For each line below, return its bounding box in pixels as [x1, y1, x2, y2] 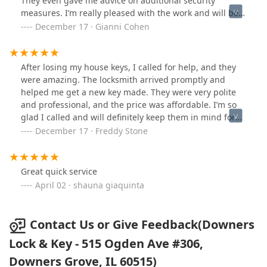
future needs [21, 124, 73, 136]
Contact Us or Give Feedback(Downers [30, 216, 254, 233]
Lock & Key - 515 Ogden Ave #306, [9, 235, 203, 252]
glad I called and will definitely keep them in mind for [21, 111, 235, 123]
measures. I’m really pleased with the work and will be [21, 7, 238, 19]
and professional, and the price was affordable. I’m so [21, 99, 237, 111]
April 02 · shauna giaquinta [35, 179, 144, 191]
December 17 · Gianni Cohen [35, 21, 150, 33]
